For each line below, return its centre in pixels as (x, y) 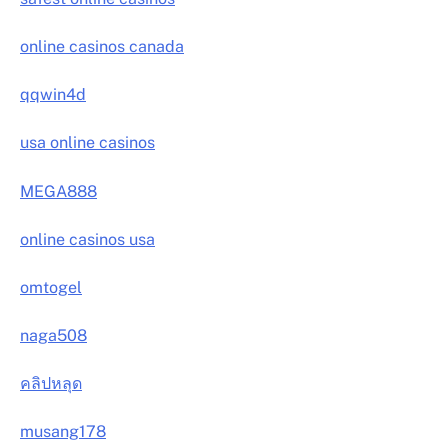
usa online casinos (87, 143)
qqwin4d (53, 95)
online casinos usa (87, 239)
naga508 (53, 335)
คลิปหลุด (51, 384)
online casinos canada (102, 47)
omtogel (51, 287)
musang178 (63, 432)
